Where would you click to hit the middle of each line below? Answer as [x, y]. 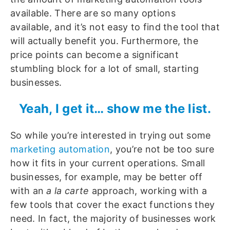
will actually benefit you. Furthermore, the [104, 41]
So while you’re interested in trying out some [111, 135]
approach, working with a [148, 191]
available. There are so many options [93, 13]
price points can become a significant [95, 55]
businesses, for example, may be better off [107, 177]
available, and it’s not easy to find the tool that [115, 27]
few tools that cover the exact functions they [113, 205]
